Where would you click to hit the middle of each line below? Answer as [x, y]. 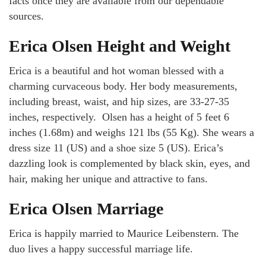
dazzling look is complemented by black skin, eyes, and [129, 164]
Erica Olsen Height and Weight [120, 46]
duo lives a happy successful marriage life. [101, 249]
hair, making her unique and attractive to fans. [108, 179]
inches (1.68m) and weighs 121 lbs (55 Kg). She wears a [132, 133]
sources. [26, 16]
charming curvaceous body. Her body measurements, [123, 86]
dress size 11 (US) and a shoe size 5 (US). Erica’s [116, 148]
